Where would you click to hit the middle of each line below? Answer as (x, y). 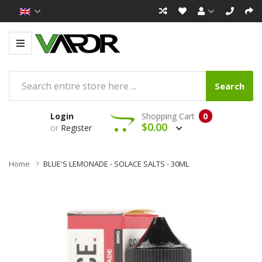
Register (76, 127)
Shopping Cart (168, 116)
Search (230, 86)
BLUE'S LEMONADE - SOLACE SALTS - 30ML (116, 163)
